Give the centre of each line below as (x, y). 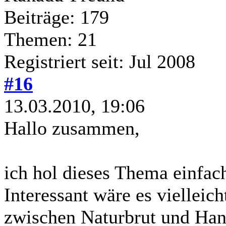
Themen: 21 (50, 39)
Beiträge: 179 (56, 17)
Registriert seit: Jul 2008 (100, 61)
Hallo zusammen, (72, 128)
